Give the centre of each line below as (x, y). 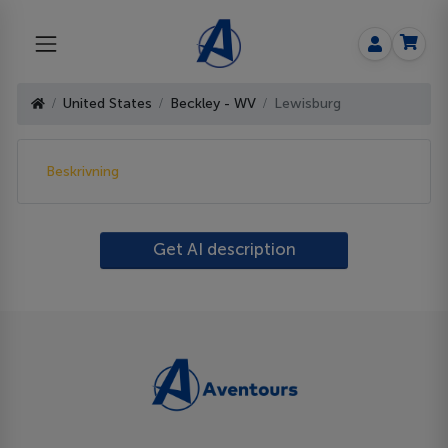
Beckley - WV (213, 104)
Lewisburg (308, 104)
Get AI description (224, 249)
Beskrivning (83, 171)
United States (108, 104)
